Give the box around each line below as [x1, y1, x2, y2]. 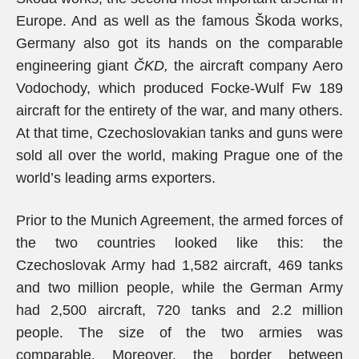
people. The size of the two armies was [16, 325, 343, 341]
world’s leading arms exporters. [16, 170, 216, 186]
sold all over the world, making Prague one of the [16, 147, 343, 163]
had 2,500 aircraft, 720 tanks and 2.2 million [16, 302, 343, 318]
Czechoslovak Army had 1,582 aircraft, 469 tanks [16, 257, 343, 273]
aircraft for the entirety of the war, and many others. [16, 103, 343, 119]
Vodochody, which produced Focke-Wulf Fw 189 [16, 80, 343, 96]
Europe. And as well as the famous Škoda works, [16, 13, 343, 29]
